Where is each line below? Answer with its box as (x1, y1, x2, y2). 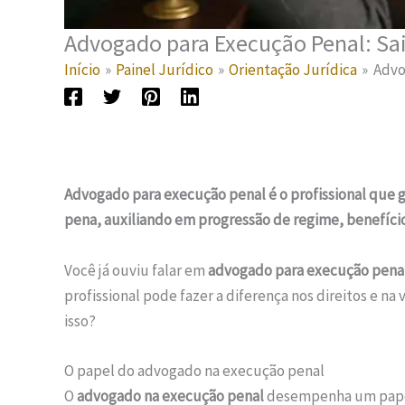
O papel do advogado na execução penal (64, 360, 325, 381)
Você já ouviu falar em (64, 259, 208, 280)
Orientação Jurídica (229, 60, 358, 80)
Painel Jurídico (116, 60, 214, 80)
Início (64, 60, 100, 80)
